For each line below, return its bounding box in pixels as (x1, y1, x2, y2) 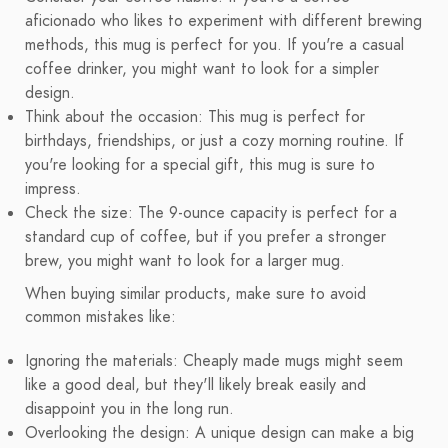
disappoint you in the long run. (25, 398, 234, 421)
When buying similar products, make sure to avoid (25, 283, 366, 306)
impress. (25, 178, 81, 201)
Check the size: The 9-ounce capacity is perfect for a (25, 202, 397, 225)
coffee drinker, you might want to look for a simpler (25, 58, 379, 81)
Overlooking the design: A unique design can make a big (25, 422, 414, 445)
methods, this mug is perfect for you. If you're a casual (25, 34, 404, 57)
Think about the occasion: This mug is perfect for (25, 106, 365, 129)
